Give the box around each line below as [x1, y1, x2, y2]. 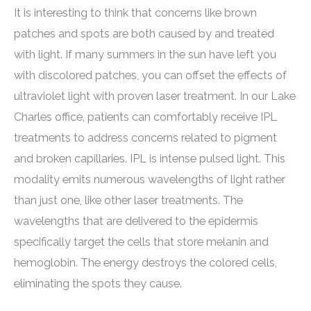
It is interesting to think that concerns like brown [14, 6, 257, 20]
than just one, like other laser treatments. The [14, 194, 243, 208]
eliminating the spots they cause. [14, 277, 182, 291]
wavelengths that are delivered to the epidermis [14, 215, 258, 228]
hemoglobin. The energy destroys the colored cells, [14, 256, 277, 270]
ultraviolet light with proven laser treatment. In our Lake [14, 90, 296, 103]
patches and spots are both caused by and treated [14, 27, 274, 41]
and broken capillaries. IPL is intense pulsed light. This [14, 152, 285, 166]
